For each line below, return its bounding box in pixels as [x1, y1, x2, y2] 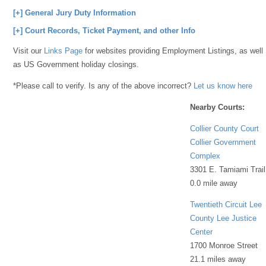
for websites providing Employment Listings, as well [83, 46, 264, 55]
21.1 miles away [190, 254, 246, 264]
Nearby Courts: [190, 102, 245, 112]
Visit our [13, 46, 45, 55]
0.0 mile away [190, 178, 238, 188]
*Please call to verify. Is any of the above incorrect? [13, 81, 194, 90]
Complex [190, 151, 221, 160]
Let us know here [194, 81, 253, 90]
